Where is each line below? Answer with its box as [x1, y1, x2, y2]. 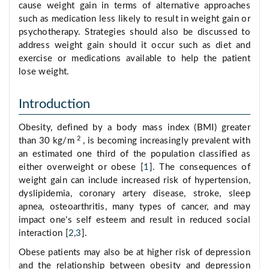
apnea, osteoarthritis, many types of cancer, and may [19, 202, 250, 212]
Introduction [19, 97, 90, 111]
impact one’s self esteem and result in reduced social [19, 216, 250, 225]
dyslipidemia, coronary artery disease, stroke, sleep [19, 189, 250, 199]
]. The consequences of [149, 163, 250, 172]
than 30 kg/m [19, 136, 77, 146]
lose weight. [19, 67, 70, 77]
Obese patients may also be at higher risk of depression [19, 248, 250, 258]
